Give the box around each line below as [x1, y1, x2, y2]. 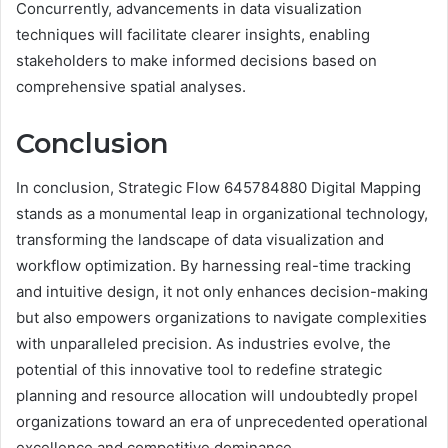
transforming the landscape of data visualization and [16, 230, 384, 250]
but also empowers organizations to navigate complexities [16, 308, 427, 328]
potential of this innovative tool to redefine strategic [16, 360, 382, 380]
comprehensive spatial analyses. [16, 76, 246, 96]
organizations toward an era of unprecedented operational [16, 412, 428, 432]
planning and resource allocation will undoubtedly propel [16, 386, 418, 406]
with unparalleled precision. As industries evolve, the [16, 334, 391, 354]
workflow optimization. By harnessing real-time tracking [16, 256, 411, 276]
